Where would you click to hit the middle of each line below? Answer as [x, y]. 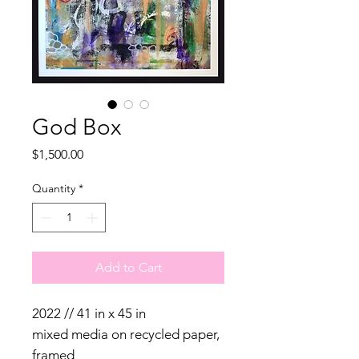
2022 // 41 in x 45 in [89, 314]
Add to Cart [128, 268]
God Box [77, 127]
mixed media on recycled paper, [126, 335]
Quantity [54, 189]
